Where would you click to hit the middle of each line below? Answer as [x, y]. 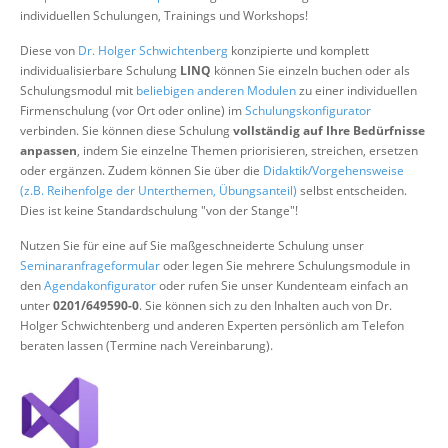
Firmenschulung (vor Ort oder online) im [132, 110]
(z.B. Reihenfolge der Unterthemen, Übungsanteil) [158, 190]
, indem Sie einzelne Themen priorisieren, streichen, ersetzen [247, 150]
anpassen [48, 150]
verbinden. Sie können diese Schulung [126, 130]
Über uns [151, 13]
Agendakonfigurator [100, 285]
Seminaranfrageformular [90, 265]
